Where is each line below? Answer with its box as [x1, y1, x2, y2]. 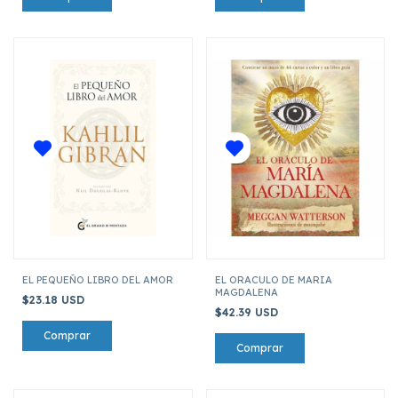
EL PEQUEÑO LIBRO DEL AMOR [22, 273, 173, 286]
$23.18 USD [22, 292, 88, 306]
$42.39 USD [214, 305, 282, 319]
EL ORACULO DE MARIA [214, 273, 332, 286]
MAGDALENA [214, 285, 278, 298]
